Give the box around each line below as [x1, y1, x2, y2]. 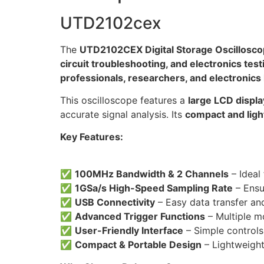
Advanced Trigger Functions [75, 210, 205, 222]
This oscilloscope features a [60, 94, 188, 107]
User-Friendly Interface [75, 224, 183, 236]
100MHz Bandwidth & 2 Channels [75, 167, 229, 180]
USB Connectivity [75, 196, 155, 208]
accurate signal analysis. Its [60, 108, 185, 121]
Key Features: [60, 131, 123, 143]
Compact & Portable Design [75, 238, 202, 250]
